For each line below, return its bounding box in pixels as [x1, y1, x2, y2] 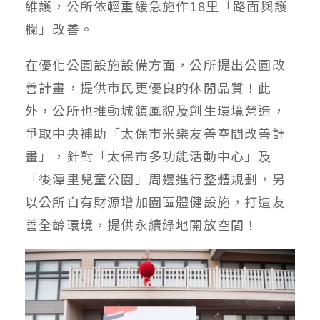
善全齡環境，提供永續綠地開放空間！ [25, 214, 259, 234]
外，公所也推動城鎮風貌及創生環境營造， [25, 100, 286, 119]
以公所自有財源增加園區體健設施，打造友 [25, 191, 286, 211]
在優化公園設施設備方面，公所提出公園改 [25, 54, 286, 74]
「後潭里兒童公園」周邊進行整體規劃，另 [25, 169, 286, 188]
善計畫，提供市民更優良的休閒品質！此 [25, 77, 272, 96]
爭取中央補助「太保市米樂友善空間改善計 [25, 123, 286, 142]
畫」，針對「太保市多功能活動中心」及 [25, 146, 272, 165]
